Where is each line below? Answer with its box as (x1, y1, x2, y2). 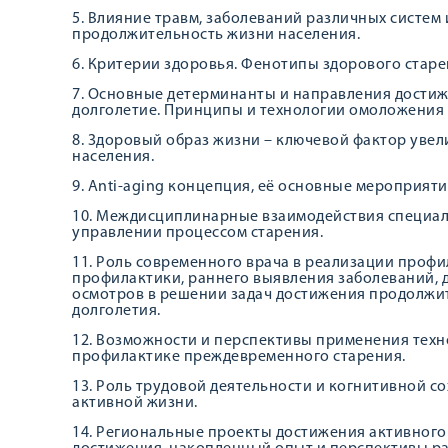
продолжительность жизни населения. (72, 27, 360, 43)
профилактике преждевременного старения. (72, 349, 406, 365)
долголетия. (72, 303, 161, 319)
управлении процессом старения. (72, 225, 323, 241)
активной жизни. (72, 395, 198, 411)
